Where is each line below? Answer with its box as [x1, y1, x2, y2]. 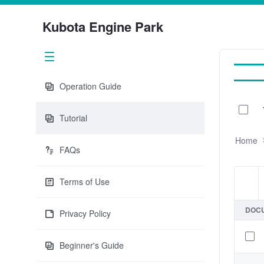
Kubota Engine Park [42, 17, 163, 36]
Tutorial [60, 112, 87, 124]
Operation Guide [60, 80, 121, 92]
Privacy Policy [60, 207, 111, 219]
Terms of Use [60, 176, 110, 187]
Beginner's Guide [60, 239, 124, 251]
